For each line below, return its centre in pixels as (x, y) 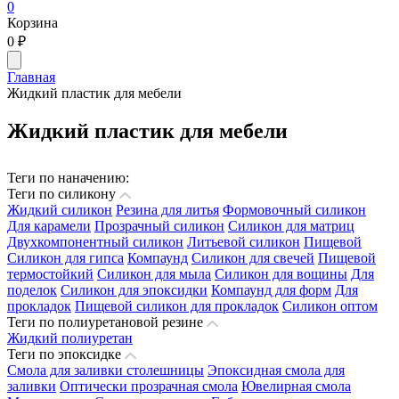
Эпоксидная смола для (276, 370)
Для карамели (49, 225)
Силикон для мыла (154, 273)
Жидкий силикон (60, 209)
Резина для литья (167, 209)
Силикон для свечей (253, 257)
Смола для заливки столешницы (106, 370)
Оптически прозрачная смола (149, 386)
